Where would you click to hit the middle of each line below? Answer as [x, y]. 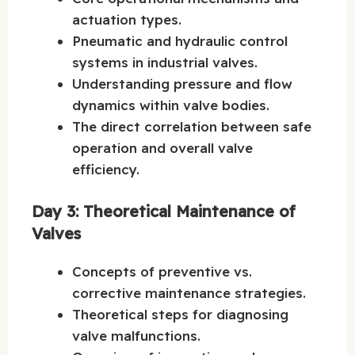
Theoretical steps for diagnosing [180, 314]
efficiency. [106, 170]
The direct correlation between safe [192, 127]
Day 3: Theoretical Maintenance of [164, 211]
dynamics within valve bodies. [171, 105]
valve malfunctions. [136, 335]
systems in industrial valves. [165, 63]
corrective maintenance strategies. [189, 292]
